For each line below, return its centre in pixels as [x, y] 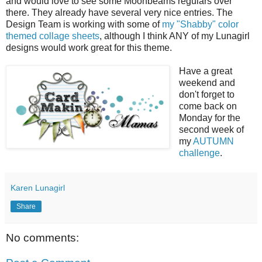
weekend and [207, 82]
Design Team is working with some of [84, 24]
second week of [211, 129]
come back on [208, 106]
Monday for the [209, 118]
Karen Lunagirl [38, 187]
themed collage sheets [53, 36]
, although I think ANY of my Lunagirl [175, 36]
